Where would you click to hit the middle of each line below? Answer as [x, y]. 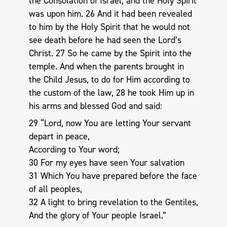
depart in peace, [59, 136]
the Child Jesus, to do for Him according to [109, 80]
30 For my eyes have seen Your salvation [106, 162]
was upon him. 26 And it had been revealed [110, 14]
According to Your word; [74, 149]
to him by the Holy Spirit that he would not [109, 27]
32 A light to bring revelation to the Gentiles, [113, 202]
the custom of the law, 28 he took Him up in [111, 93]
